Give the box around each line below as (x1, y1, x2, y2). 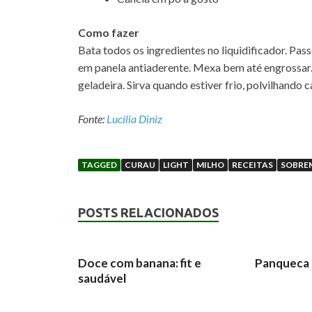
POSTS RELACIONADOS (78, 205, 219, 219)
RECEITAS (232, 159, 273, 170)
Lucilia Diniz (107, 112, 162, 125)
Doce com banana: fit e (78, 256, 201, 270)
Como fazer (78, 26, 139, 39)
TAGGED (81, 159, 117, 170)
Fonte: (78, 112, 107, 125)
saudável (78, 271, 126, 286)
